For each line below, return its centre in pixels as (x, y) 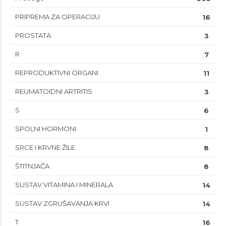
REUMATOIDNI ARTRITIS (54, 92)
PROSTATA (33, 36)
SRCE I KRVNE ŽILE (45, 148)
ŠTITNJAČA (32, 166)
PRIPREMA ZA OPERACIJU (58, 17)
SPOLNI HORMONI (46, 129)
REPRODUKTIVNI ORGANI (57, 73)
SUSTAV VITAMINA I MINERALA (64, 185)
